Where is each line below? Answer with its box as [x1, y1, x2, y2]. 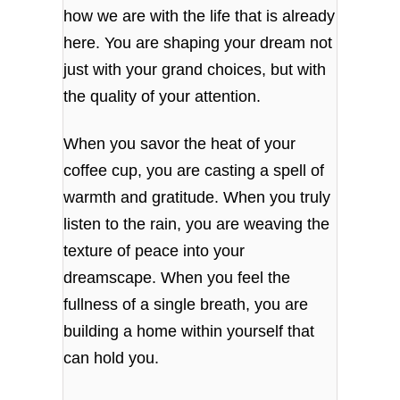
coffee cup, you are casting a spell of [63, 162, 325, 180]
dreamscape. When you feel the [63, 269, 291, 287]
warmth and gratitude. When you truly [63, 188, 331, 207]
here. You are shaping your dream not [63, 33, 333, 52]
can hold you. [63, 349, 160, 368]
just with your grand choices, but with [63, 60, 327, 79]
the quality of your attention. [63, 87, 262, 105]
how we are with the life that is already [63, 6, 336, 25]
